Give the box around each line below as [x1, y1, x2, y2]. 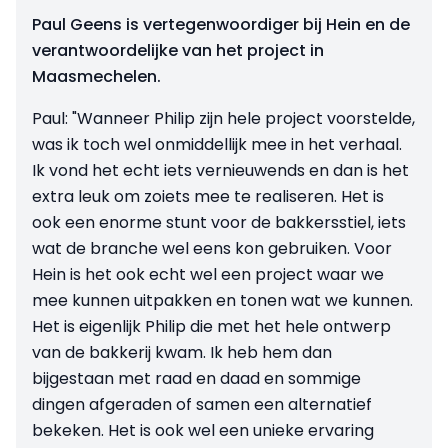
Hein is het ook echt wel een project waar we [32, 263, 384, 287]
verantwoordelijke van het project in [32, 39, 324, 63]
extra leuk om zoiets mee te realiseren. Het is [32, 185, 384, 209]
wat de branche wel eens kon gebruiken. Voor [32, 237, 392, 261]
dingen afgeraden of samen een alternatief [32, 393, 372, 417]
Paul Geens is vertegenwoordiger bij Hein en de [32, 13, 410, 37]
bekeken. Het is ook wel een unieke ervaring [32, 419, 374, 443]
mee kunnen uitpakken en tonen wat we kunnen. [32, 289, 413, 313]
